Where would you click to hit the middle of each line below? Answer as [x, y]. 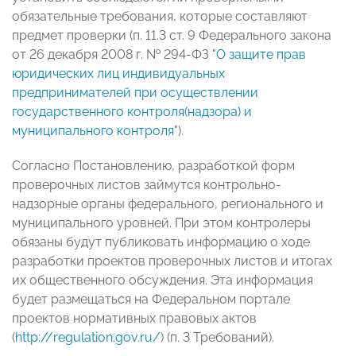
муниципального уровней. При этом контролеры [161, 223]
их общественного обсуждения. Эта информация [163, 281]
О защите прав [261, 55]
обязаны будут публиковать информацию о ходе [161, 242]
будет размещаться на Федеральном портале [151, 300]
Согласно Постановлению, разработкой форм [153, 166]
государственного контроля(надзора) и [132, 112]
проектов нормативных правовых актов [134, 319]
